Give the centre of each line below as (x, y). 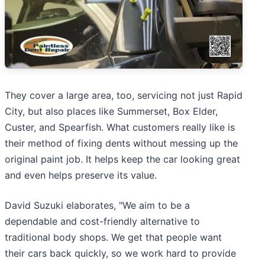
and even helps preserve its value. (81, 175)
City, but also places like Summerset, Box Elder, (111, 112)
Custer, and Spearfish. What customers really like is (120, 127)
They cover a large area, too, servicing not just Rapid (124, 96)
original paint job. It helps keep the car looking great (122, 159)
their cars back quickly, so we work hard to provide (120, 253)
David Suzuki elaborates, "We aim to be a (97, 206)
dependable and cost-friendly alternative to (102, 222)
